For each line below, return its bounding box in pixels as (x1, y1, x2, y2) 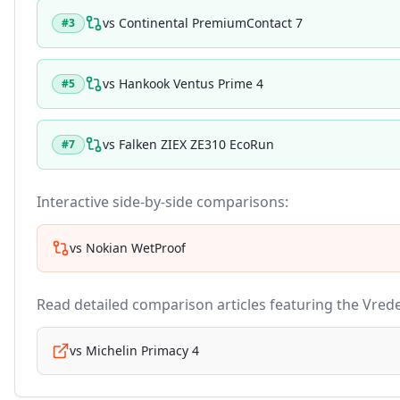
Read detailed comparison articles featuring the (37, 295, 362, 314)
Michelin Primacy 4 (86, 342, 199, 359)
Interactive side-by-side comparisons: (37, 192, 288, 212)
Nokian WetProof (86, 239, 186, 256)
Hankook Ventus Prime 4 (119, 75, 263, 92)
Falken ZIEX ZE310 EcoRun (119, 136, 274, 153)
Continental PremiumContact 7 (119, 14, 303, 31)
